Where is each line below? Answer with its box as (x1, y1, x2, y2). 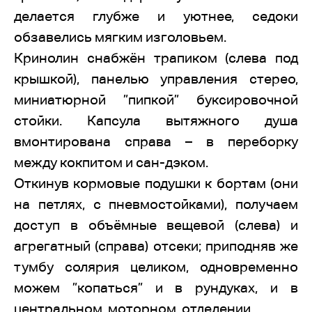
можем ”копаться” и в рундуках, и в (14, 280, 298, 295)
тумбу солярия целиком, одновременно (14, 259, 298, 274)
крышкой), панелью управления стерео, (14, 71, 298, 86)
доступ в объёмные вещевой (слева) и (14, 217, 298, 233)
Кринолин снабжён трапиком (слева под (14, 50, 298, 65)
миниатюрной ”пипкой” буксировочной (14, 92, 298, 107)
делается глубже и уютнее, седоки (14, 8, 298, 24)
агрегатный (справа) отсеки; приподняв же (14, 238, 298, 253)
